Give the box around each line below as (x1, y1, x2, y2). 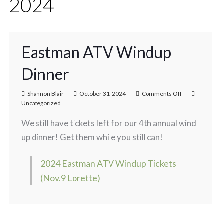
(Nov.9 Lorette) (40, 172, 100, 183)
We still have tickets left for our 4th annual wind (21, 118, 196, 128)
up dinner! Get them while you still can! (21, 132, 163, 142)
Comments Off (141, 90, 182, 97)
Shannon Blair (27, 90, 64, 97)
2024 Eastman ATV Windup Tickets (40, 158, 176, 169)
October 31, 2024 (79, 90, 126, 97)
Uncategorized (21, 99, 61, 107)
